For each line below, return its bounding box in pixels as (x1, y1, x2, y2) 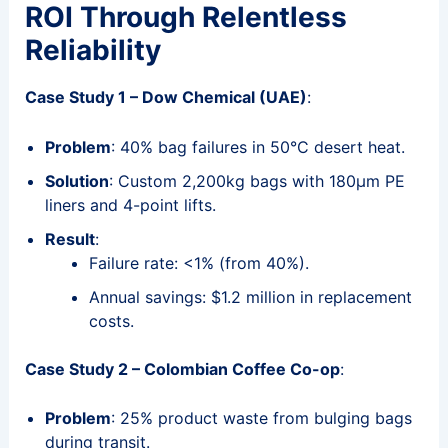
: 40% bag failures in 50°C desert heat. (110, 136, 405, 157)
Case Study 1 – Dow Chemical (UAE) (24, 86, 307, 107)
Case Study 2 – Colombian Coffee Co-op (24, 358, 340, 379)
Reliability (24, 32, 161, 67)
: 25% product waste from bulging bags (110, 408, 412, 429)
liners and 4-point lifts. (44, 194, 216, 215)
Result (44, 228, 95, 249)
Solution (44, 170, 109, 191)
